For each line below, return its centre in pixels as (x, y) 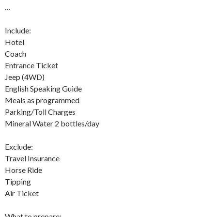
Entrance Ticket (31, 65)
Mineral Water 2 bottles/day (52, 124)
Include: (18, 31)
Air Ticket (22, 193)
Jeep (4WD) (25, 77)
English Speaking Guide (43, 89)
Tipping (18, 182)
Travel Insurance (32, 158)
